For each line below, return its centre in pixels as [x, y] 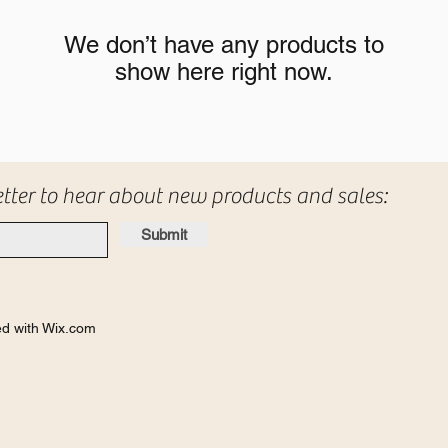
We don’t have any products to [224, 44]
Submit [164, 234]
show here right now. [224, 71]
